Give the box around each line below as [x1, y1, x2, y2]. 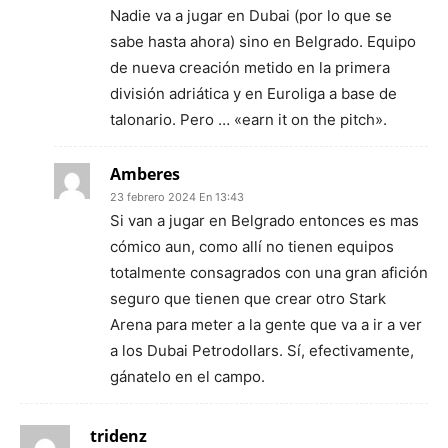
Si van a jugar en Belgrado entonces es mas [110, 211, 419, 230]
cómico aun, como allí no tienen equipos [110, 237, 394, 256]
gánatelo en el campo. [110, 367, 265, 386]
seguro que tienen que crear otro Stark [110, 289, 386, 308]
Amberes [110, 163, 180, 185]
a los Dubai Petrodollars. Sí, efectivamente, [110, 341, 414, 360]
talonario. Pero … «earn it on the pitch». [110, 110, 387, 129]
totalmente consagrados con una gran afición [110, 263, 428, 282]
